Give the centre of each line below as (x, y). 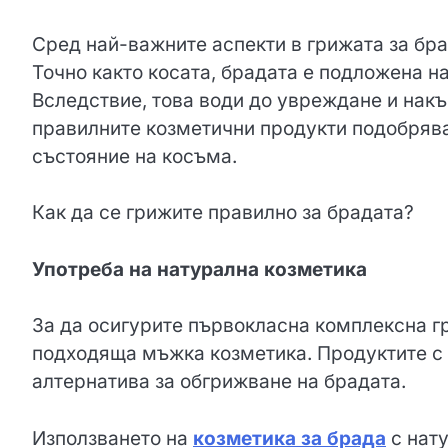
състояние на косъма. (134, 156)
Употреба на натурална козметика (199, 269)
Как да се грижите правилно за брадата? (223, 213)
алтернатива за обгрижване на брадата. (219, 382)
